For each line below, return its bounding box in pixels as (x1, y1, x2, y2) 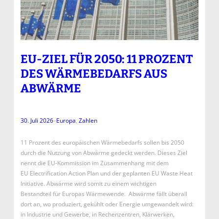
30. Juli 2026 (20, 116, 53, 125)
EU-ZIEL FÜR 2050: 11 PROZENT (20, 52, 193, 66)
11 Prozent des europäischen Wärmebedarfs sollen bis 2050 (20, 138, 184, 147)
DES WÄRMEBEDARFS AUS (20, 67, 167, 81)
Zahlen (78, 116, 97, 125)
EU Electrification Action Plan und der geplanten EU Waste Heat (20, 169, 193, 178)
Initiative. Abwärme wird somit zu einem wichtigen (20, 179, 156, 188)
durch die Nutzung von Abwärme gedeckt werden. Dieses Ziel (20, 149, 187, 157)
